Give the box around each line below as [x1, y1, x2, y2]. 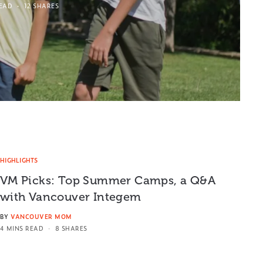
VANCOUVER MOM [11, 211, 72, 221]
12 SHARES [23, 1, 59, 11]
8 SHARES [55, 223, 87, 232]
